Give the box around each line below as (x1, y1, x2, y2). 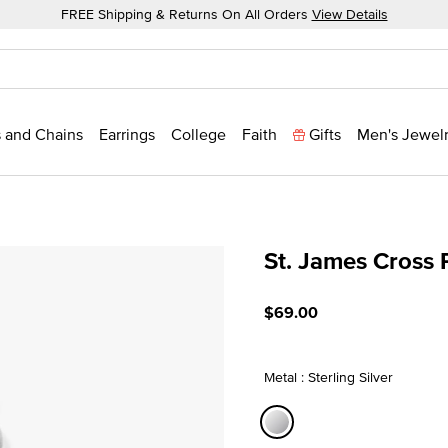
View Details (311, 4, 388, 24)
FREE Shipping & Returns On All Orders (60, 4, 312, 24)
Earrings (99, 123, 155, 145)
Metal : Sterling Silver (264, 366, 393, 387)
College (171, 123, 226, 145)
